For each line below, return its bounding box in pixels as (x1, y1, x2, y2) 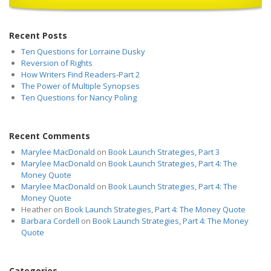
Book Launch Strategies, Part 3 (108, 146, 220, 158)
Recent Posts (9, 29, 67, 41)
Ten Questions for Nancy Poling (21, 92, 137, 103)
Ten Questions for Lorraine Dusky (21, 46, 145, 57)
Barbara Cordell (21, 215, 79, 227)
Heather (21, 204, 51, 215)
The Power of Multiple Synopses (21, 80, 140, 92)
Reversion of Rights (21, 57, 93, 69)
